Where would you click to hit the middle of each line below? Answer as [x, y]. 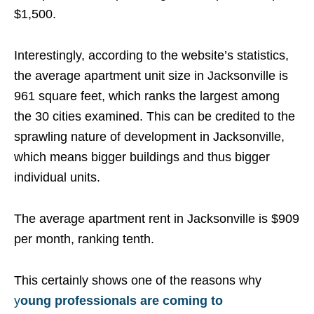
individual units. [57, 177]
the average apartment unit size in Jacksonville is [151, 76]
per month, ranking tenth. [84, 239]
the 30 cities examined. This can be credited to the [155, 116]
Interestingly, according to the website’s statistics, [151, 55]
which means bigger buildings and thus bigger [142, 157]
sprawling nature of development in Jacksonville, [149, 137]
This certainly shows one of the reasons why [138, 280]
